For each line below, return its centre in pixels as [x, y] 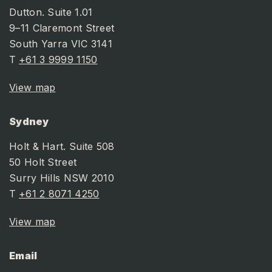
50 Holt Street [43, 162]
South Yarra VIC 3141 [61, 44]
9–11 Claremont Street [62, 28]
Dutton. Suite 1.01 [51, 12]
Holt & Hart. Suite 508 [62, 147]
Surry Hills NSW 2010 [62, 178]
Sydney [29, 122]
